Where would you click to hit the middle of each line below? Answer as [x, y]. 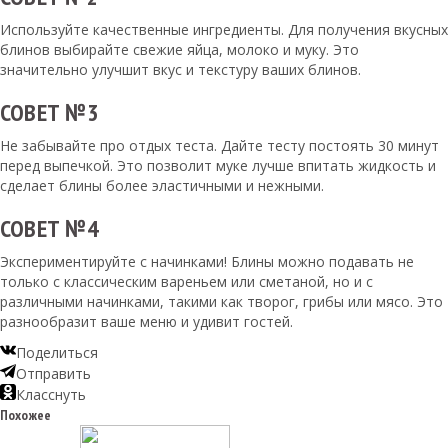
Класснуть [51, 395]
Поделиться [57, 353]
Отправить [53, 374]
